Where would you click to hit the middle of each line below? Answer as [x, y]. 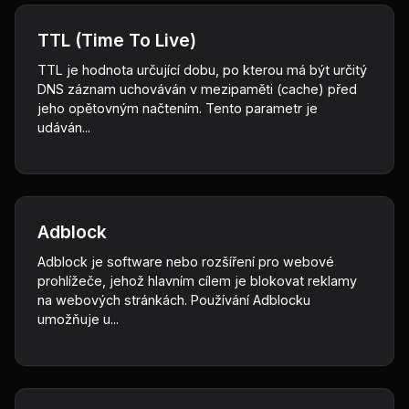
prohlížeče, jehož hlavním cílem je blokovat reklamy [197, 281]
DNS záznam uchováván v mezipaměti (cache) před [197, 89]
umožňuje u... [78, 319]
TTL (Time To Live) [117, 40]
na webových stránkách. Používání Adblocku [174, 300]
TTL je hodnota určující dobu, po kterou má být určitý [202, 70]
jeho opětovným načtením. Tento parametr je [178, 108]
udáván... [64, 127]
